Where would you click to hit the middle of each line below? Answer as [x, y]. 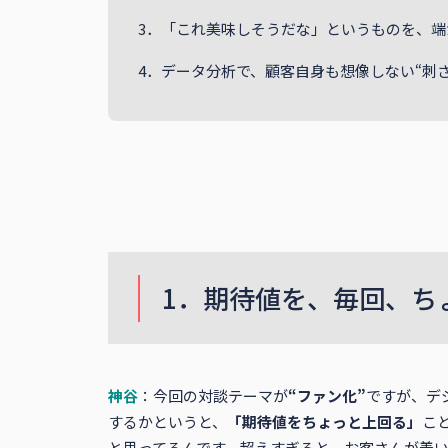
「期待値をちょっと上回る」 [324, 422]
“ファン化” [327, 396]
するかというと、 [167, 422]
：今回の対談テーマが [213, 396]
